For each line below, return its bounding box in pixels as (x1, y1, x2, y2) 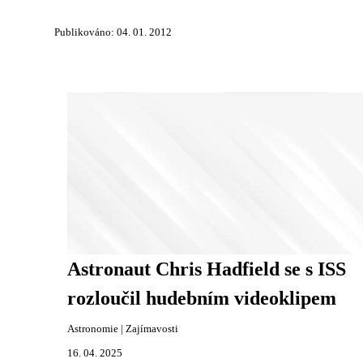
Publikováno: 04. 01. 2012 (54, 26, 172, 38)
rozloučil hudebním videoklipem (67, 287, 336, 309)
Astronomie (67, 322, 118, 335)
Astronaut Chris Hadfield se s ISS (67, 258, 346, 280)
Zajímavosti (126, 322, 178, 335)
